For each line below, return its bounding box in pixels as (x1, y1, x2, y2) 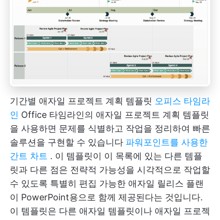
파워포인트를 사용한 (126, 137, 208, 148)
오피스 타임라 (155, 96, 210, 107)
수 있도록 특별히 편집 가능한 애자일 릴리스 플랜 (10, 178, 204, 189)
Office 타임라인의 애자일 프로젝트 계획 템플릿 (19, 110, 209, 120)
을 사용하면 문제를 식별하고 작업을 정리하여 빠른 (10, 123, 210, 134)
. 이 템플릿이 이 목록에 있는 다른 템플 (48, 151, 202, 162)
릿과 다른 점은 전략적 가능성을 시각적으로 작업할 (10, 165, 210, 175)
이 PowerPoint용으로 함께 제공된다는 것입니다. (10, 192, 203, 203)
